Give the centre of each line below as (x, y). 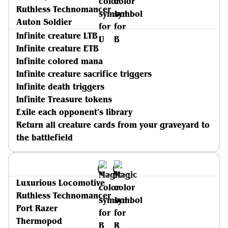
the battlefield (45, 137)
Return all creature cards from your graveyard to (113, 125)
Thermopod (39, 221)
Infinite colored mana (60, 61)
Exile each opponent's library (74, 112)
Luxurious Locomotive (61, 183)
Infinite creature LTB (57, 36)
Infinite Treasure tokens (64, 99)
